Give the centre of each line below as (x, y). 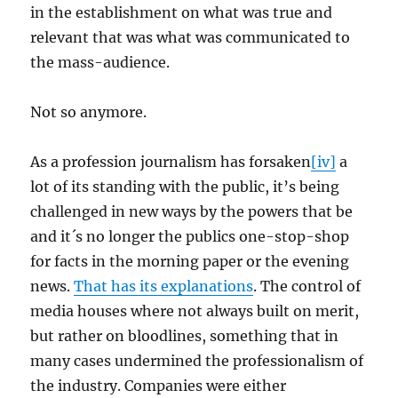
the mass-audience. (100, 62)
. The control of (307, 286)
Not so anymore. (89, 112)
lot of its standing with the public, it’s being (185, 187)
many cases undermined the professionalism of (197, 361)
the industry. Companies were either (159, 386)
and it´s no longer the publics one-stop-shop (190, 236)
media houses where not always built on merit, (195, 311)
